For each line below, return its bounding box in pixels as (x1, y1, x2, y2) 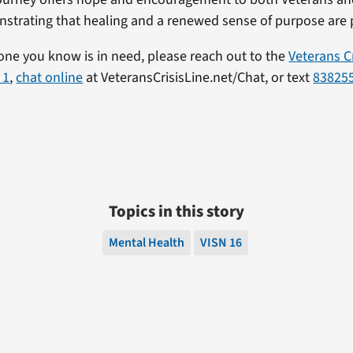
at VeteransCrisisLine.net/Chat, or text (83, 67, 314, 87)
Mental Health (108, 233, 184, 251)
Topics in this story (109, 199, 244, 223)
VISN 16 (199, 233, 242, 251)
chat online (16, 67, 84, 87)
